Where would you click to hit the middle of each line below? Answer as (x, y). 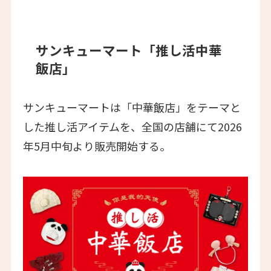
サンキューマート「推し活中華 (129, 50)
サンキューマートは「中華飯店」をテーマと (132, 107)
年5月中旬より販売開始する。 (96, 145)
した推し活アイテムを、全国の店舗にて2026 (132, 126)
